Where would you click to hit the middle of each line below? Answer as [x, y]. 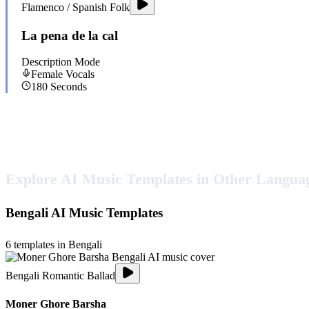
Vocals [79, 74]
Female [47, 74]
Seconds [67, 87]
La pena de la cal [70, 35]
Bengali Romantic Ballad [60, 275]
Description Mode [61, 62]
